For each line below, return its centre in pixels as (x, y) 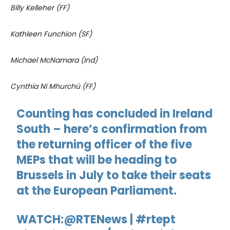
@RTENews (96, 219)
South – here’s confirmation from (112, 129)
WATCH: (40, 219)
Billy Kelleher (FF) (40, 7)
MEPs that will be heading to (97, 160)
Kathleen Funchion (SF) (51, 34)
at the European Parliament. (97, 190)
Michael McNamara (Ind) (54, 60)
